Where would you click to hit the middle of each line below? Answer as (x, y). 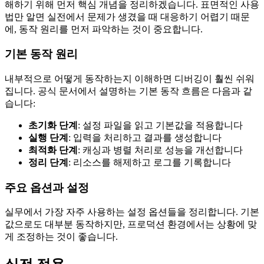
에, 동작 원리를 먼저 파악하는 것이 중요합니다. (104, 29)
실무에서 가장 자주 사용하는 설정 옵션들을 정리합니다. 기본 (132, 212)
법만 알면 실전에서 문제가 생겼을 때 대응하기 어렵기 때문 (127, 16)
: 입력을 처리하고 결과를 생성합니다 (145, 137)
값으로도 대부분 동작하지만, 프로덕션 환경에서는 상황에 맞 (131, 225)
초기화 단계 (53, 125)
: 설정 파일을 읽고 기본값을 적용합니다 (160, 125)
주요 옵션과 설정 (47, 187)
